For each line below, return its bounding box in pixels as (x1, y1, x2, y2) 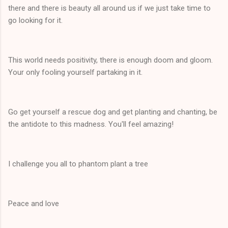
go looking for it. (8, 15, 63, 25)
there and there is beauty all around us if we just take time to (8, 3, 211, 13)
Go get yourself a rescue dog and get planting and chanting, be (8, 107, 217, 117)
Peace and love (8, 198, 61, 208)
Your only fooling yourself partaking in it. (8, 67, 142, 77)
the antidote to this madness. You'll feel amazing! (8, 119, 174, 129)
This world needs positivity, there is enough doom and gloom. (8, 55, 213, 65)
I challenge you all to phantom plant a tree (8, 159, 150, 168)
